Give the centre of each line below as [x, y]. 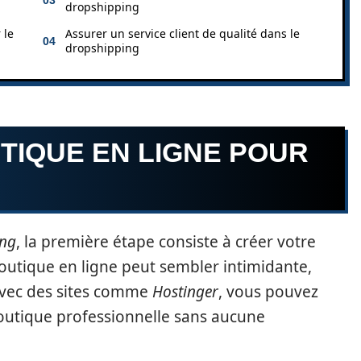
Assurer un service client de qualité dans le [183, 33]
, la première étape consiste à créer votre [166, 241]
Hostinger [185, 291]
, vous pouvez [268, 291]
